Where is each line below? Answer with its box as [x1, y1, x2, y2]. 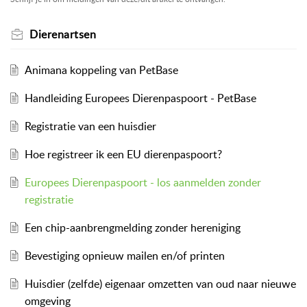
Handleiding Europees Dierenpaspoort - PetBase [24, 90, 256, 106]
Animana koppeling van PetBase [24, 62, 178, 77]
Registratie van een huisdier [24, 118, 156, 134]
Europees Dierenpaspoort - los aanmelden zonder [24, 174, 261, 190]
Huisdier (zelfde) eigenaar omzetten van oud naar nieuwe [24, 275, 296, 291]
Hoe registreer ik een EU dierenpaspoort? [24, 146, 222, 162]
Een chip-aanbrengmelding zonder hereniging [24, 219, 241, 235]
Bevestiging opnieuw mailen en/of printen [24, 247, 225, 263]
